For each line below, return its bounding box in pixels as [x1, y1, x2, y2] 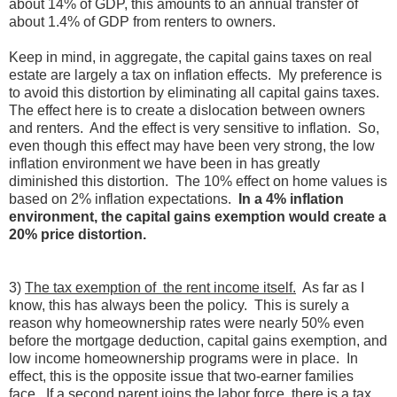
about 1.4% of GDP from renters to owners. [9, 13, 276, 29]
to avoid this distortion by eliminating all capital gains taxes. [9, 84, 383, 100]
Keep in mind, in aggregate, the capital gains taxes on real [9, 49, 372, 65]
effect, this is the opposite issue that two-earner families [9, 368, 354, 384]
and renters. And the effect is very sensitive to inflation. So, [9, 120, 379, 136]
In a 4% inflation [238, 191, 344, 206]
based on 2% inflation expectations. [9, 191, 238, 206]
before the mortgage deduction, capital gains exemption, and [9, 332, 387, 348]
